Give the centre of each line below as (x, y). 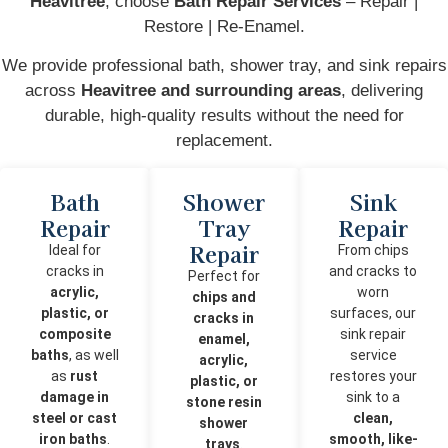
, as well (93, 354)
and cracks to (373, 270)
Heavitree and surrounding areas (211, 91)
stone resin (223, 401)
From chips (373, 249)
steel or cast (75, 417)
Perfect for (223, 275)
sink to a (373, 396)
